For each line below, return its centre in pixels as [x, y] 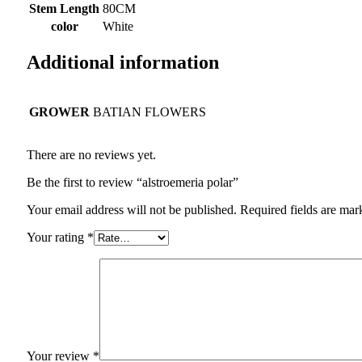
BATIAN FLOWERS [149, 112]
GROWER [59, 112]
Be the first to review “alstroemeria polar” [133, 183]
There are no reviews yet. [91, 155]
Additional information [123, 63]
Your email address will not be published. [132, 210]
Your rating [57, 238]
